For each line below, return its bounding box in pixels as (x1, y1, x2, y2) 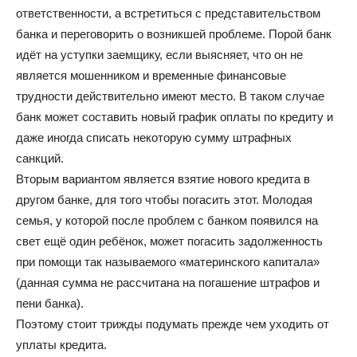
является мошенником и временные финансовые (16, 69, 286, 82)
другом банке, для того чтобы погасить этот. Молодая (16, 193, 312, 206)
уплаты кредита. (16, 338, 107, 351)
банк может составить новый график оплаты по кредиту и (16, 110, 333, 124)
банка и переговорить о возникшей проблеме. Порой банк (16, 27, 331, 41)
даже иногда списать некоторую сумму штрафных (16, 131, 292, 144)
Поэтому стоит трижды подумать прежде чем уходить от (16, 317, 329, 331)
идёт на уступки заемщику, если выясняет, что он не (16, 48, 303, 61)
